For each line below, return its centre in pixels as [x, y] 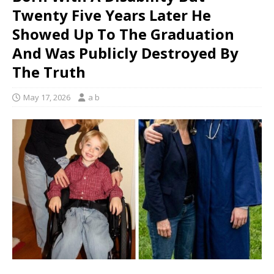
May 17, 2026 [47, 97]
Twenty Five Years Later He [112, 15]
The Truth [49, 72]
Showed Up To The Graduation [123, 34]
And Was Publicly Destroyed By [125, 53]
